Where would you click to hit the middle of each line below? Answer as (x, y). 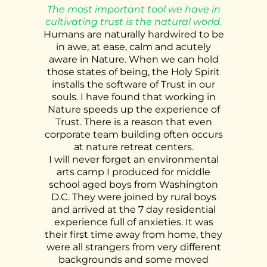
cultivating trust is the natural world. (133, 22)
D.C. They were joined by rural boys (133, 197)
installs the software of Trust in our (133, 84)
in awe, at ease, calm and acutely (133, 47)
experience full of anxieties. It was (133, 222)
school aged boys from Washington (133, 184)
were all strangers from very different (133, 247)
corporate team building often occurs (133, 134)
